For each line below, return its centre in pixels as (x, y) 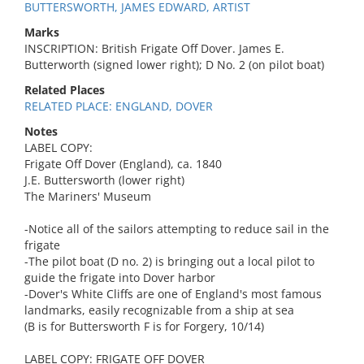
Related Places (65, 90)
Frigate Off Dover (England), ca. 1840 (123, 164)
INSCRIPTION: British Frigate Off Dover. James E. (154, 48)
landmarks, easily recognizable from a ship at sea (159, 310)
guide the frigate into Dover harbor (120, 277)
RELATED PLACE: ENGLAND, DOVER (119, 106)
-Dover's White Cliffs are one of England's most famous (173, 294)
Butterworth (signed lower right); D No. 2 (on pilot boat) (174, 65)
